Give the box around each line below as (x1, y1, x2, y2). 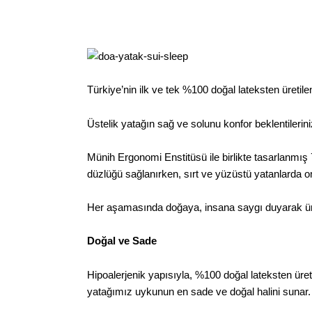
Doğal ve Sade (87, 235, 157, 247)
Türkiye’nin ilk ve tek (87, 84, 182, 96)
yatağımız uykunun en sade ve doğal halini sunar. (87, 285, 311, 297)
